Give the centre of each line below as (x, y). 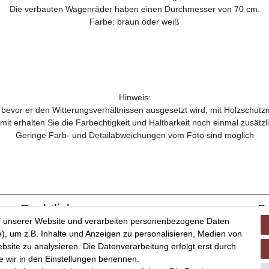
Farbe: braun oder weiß (134, 21)
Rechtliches (54, 208)
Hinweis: (134, 97)
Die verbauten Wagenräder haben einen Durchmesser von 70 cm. (134, 9)
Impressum (42, 225)
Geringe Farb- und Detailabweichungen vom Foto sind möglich (134, 135)
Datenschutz (44, 251)
